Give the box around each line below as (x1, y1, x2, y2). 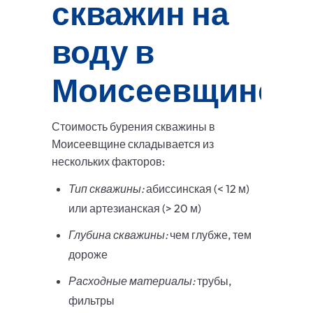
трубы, (195, 274, 231, 289)
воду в (52, 31, 154, 73)
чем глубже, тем (168, 228, 252, 242)
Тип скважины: (68, 182, 144, 196)
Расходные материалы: (68, 274, 195, 289)
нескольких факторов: (52, 154, 165, 169)
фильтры (68, 293, 115, 308)
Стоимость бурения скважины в (52, 119, 215, 134)
